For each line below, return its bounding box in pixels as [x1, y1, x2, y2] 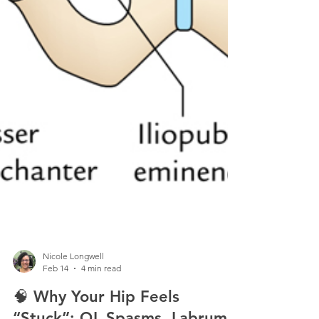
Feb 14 [43, 280, 68, 291]
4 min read [81, 280, 121, 291]
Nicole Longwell [43, 268, 104, 278]
